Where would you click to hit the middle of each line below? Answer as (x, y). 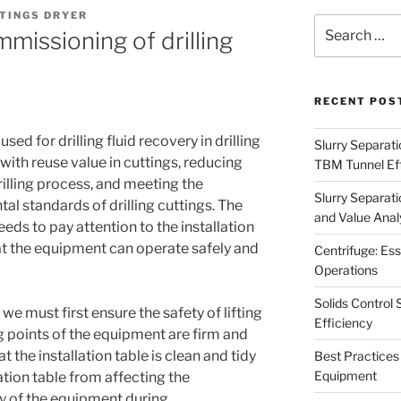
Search (334, 23)
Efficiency (343, 323)
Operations (346, 270)
